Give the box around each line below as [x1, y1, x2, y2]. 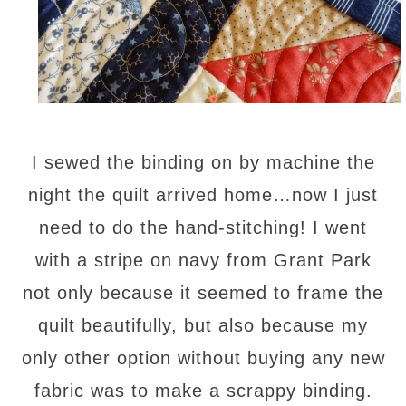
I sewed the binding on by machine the [31, 151, 375, 172]
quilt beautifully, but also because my [38, 314, 368, 335]
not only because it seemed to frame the [23, 282, 383, 303]
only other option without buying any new [21, 347, 385, 368]
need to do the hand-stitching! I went [39, 217, 367, 237]
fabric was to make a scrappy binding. [34, 380, 372, 401]
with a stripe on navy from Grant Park [34, 249, 372, 270]
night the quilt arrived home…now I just [28, 184, 378, 205]
